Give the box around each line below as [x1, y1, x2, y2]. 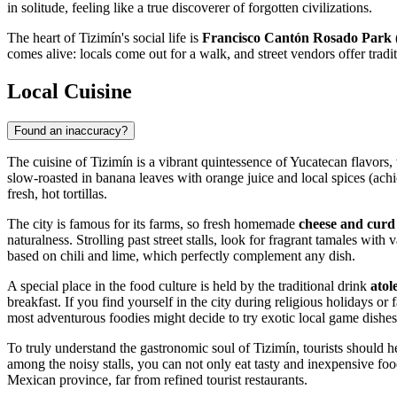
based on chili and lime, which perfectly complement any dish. [7, 248, 355, 264]
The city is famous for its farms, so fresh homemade [7, 216, 299, 232]
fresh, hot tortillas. [7, 186, 107, 202]
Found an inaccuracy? [14, 124, 128, 138]
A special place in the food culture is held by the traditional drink [7, 278, 370, 294]
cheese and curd [299, 216, 395, 232]
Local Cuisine [7, 80, 132, 104]
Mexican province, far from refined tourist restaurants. [7, 372, 307, 388]
